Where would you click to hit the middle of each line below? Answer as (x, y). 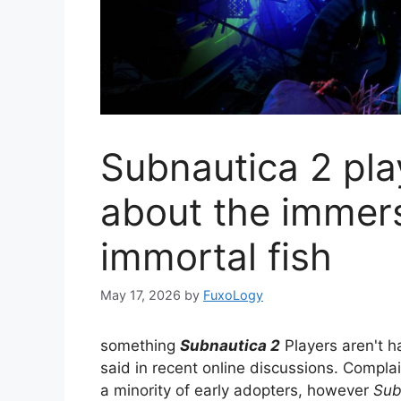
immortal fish (216, 257)
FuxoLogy (233, 295)
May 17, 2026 (141, 295)
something (140, 346)
